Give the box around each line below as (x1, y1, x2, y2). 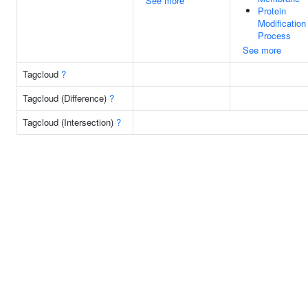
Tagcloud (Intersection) (23, 115, 116, 129)
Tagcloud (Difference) (23, 91, 109, 104)
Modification (258, 16, 306, 30)
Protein (258, 4, 286, 17)
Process (258, 29, 291, 42)
